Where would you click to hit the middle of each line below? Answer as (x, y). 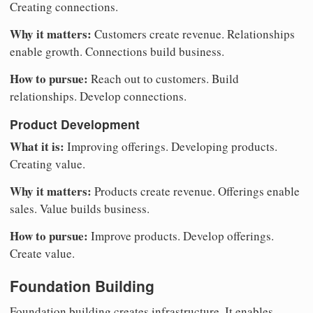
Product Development (75, 124)
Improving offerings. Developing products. (171, 147)
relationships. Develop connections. (98, 96)
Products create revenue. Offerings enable (196, 191)
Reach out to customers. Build (163, 78)
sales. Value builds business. (80, 209)
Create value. (42, 254)
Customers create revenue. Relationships (193, 34)
